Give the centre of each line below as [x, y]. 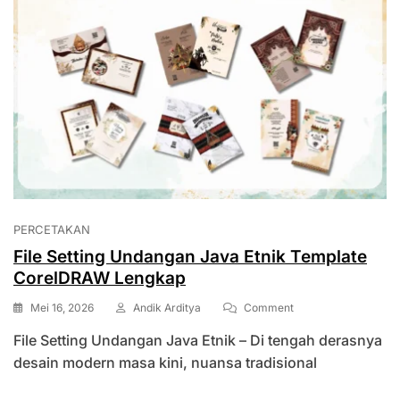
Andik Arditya [167, 308]
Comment [269, 308]
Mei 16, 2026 [62, 308]
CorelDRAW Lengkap [100, 279]
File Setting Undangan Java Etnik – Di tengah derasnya [198, 341]
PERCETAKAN [52, 230]
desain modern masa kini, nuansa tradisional [165, 363]
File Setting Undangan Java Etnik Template [190, 257]
